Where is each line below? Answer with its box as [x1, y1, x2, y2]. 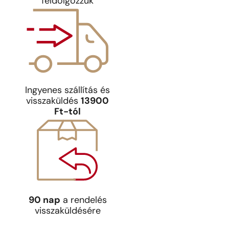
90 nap [28, 196, 60, 206]
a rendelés [60, 196, 107, 206]
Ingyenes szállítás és [25, 86, 110, 96]
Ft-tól [54, 107, 81, 118]
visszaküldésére [34, 207, 101, 217]
